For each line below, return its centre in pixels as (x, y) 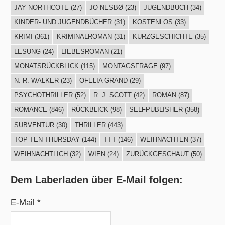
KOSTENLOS (152, 22)
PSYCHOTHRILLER (43, 95)
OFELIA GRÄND (103, 80)
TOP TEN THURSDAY (47, 139)
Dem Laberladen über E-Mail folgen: (97, 180)
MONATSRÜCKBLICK (46, 66)
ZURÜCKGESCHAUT (157, 154)
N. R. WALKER (36, 80)
